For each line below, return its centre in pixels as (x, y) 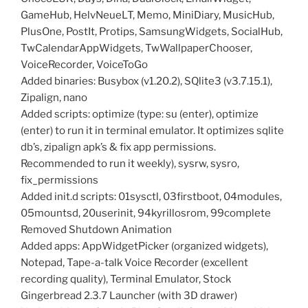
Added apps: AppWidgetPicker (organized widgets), (144, 246)
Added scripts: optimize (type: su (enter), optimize (140, 114)
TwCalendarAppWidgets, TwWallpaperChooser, (136, 48)
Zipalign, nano (54, 97)
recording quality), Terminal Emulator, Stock (126, 279)
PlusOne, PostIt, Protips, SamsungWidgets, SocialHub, (152, 31)
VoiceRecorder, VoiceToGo (84, 64)
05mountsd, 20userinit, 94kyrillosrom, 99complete (146, 213)
